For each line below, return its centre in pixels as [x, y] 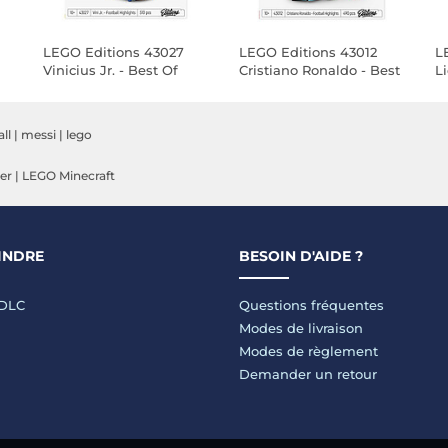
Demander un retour [308, 374]
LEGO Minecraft [68, 175]
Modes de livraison [301, 328]
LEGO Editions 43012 [308, 52]
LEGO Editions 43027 [114, 52]
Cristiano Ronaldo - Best [320, 70]
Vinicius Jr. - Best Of [111, 70]
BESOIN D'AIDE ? [301, 256]
